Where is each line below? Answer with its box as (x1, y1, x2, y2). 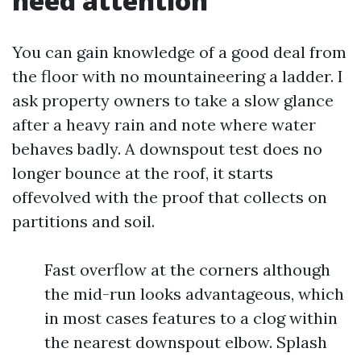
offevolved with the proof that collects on (12, 187, 327, 207)
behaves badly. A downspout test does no (12, 139, 322, 159)
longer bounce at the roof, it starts (12, 163, 273, 183)
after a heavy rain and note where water (12, 114, 316, 135)
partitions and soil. (12, 211, 155, 231)
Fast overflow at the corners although (44, 259, 330, 280)
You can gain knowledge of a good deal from (12, 42, 346, 62)
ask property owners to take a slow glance (12, 90, 334, 110)
